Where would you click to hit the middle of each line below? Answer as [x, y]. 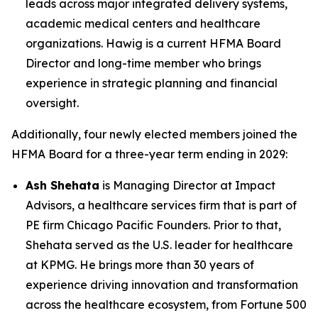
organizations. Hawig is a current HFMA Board [153, 43]
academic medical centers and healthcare [143, 23]
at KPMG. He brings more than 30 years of [140, 265]
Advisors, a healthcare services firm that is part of [161, 205]
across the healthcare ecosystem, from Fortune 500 [166, 305]
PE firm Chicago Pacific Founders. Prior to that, [153, 225]
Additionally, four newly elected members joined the [154, 134]
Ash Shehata [62, 185]
